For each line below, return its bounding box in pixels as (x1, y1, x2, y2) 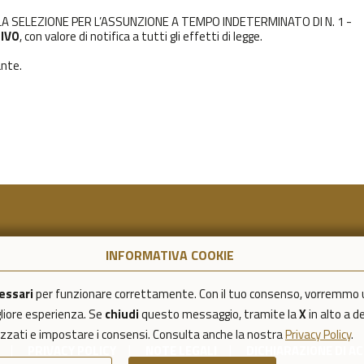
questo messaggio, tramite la (139, 305, 299, 323)
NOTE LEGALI (145, 341, 217, 361)
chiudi (105, 305, 139, 323)
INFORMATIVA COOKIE (106, 245, 234, 265)
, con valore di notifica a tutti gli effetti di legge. (19, 27, 262, 46)
